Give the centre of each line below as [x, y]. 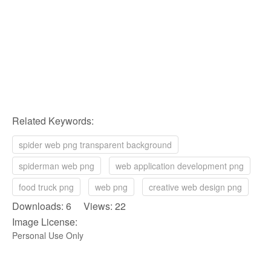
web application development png [180, 165]
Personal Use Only [48, 235]
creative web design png [195, 187]
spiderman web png [57, 165]
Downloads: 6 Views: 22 [69, 206]
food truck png [46, 187]
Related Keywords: [53, 120]
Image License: [45, 221]
